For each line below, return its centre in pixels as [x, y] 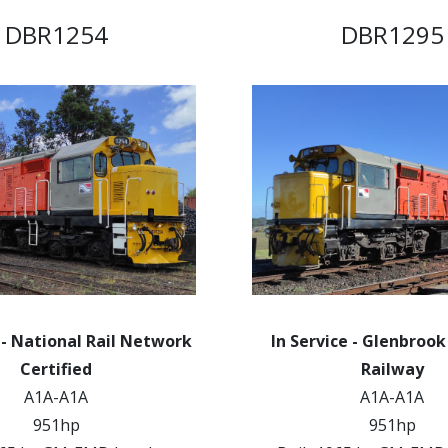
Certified [56, 369]
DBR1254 [56, 34]
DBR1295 [392, 34]
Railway [392, 369]
